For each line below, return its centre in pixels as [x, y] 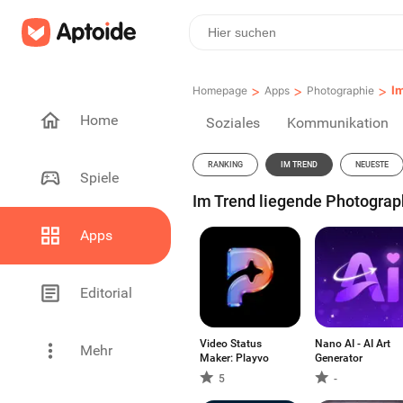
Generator [339, 358]
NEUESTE [372, 165]
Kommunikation [338, 123]
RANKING [225, 165]
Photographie [340, 90]
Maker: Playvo [234, 358]
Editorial [106, 292]
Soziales [233, 123]
